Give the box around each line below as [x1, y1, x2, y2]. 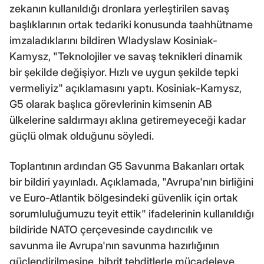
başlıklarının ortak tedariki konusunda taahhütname [9, 18, 253, 31]
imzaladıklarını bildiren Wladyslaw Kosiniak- [9, 34, 217, 47]
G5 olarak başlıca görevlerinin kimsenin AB [9, 97, 212, 110]
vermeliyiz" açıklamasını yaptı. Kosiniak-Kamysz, [9, 81, 242, 94]
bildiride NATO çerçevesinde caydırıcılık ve [9, 223, 213, 236]
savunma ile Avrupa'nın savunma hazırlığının [9, 239, 219, 252]
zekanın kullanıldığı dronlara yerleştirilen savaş [9, 2, 229, 15]
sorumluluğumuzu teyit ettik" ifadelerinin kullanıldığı [9, 207, 254, 220]
